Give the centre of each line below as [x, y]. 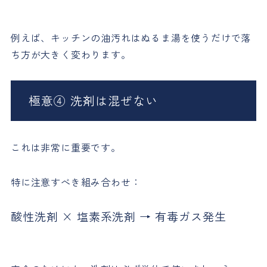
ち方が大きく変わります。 [71, 55]
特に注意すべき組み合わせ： [76, 182]
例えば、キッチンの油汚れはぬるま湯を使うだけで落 [131, 38]
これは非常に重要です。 [66, 148]
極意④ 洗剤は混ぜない [93, 101]
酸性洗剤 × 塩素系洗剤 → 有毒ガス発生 [118, 217]
